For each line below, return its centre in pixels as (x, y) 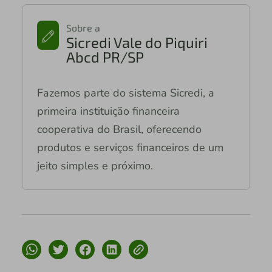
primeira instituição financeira (108, 111)
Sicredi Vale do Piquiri (137, 42)
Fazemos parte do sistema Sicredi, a (125, 93)
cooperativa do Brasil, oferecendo (119, 130)
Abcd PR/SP (105, 57)
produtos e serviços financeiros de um (130, 148)
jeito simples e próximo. (95, 166)
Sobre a (83, 28)
